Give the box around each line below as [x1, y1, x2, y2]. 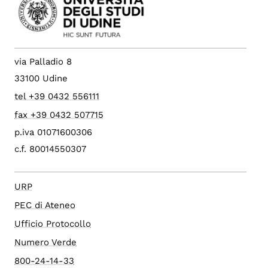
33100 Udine [14, 73, 68, 84]
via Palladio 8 [14, 56, 72, 68]
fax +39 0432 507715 [14, 109, 103, 121]
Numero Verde [14, 237, 77, 248]
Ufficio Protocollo [14, 218, 91, 230]
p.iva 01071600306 [14, 127, 92, 138]
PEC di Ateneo [14, 200, 75, 211]
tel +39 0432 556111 [14, 91, 99, 102]
